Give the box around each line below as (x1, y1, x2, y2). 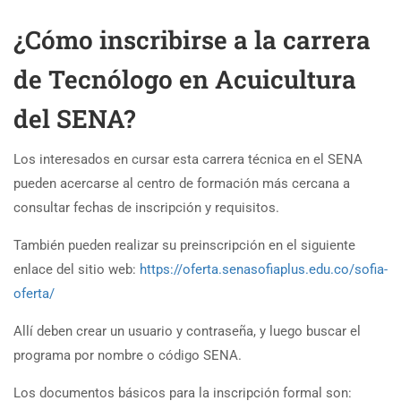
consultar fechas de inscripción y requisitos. (13, 199, 279, 216)
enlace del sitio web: (13, 260, 140, 277)
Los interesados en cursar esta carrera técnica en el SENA (13, 150, 363, 167)
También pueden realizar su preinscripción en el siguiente (13, 236, 355, 253)
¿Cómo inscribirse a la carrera (13, 22, 371, 56)
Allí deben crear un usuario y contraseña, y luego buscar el (13, 322, 361, 339)
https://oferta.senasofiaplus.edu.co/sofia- (140, 260, 388, 277)
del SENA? (13, 101, 135, 135)
